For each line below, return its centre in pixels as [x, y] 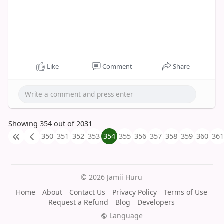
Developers [156, 202]
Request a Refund [79, 202]
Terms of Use [186, 192]
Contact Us [88, 192]
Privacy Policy [135, 192]
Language [125, 216]
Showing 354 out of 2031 [50, 123]
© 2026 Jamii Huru [112, 177]
